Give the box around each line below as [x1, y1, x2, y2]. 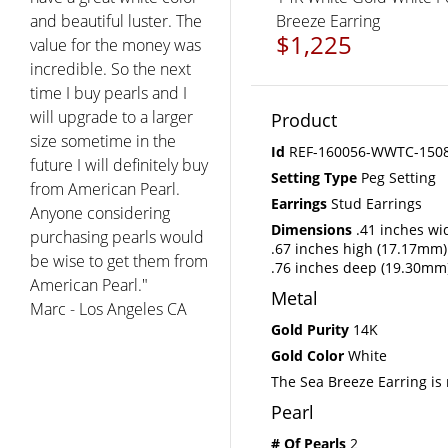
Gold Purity [271, 319, 349, 339]
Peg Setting [357, 167, 436, 187]
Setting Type [271, 167, 357, 187]
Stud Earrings [327, 193, 422, 213]
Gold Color [271, 345, 344, 365]
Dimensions [271, 219, 352, 239]
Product [271, 107, 337, 132]
